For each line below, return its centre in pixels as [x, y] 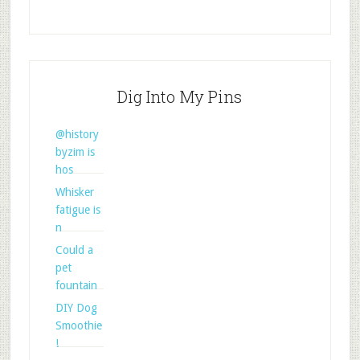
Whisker [74, 192]
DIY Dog [76, 308]
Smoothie [78, 326]
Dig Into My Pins [180, 97]
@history [77, 135]
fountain [76, 286]
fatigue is [78, 210]
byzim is [75, 152]
